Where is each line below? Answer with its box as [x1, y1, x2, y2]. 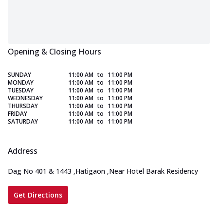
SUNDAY [8, 71, 31, 79]
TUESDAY [8, 86, 34, 95]
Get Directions [14, 190, 62, 200]
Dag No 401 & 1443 [8, 166, 72, 176]
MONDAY [8, 78, 34, 87]
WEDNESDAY [8, 94, 43, 103]
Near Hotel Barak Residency [109, 166, 198, 176]
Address [8, 145, 37, 157]
